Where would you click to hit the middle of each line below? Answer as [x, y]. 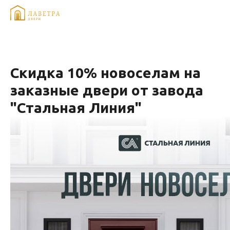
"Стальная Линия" [76, 108]
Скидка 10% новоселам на [106, 73]
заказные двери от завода [107, 90]
